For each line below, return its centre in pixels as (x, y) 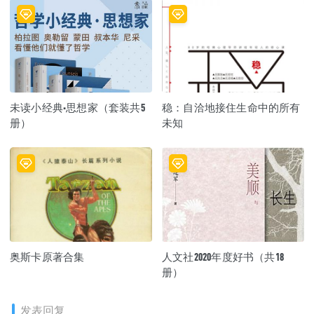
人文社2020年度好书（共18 (223, 257)
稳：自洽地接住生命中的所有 (231, 107)
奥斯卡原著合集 (47, 257)
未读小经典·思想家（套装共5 (77, 107)
